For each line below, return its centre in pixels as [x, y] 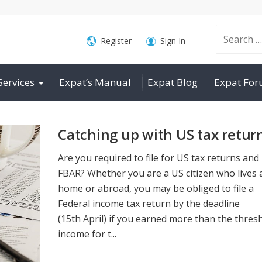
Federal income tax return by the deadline [149, 203]
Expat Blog [173, 82]
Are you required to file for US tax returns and [158, 158]
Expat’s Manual [95, 82]
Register [116, 41]
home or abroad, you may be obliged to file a [156, 188]
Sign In [173, 41]
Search [210, 39]
